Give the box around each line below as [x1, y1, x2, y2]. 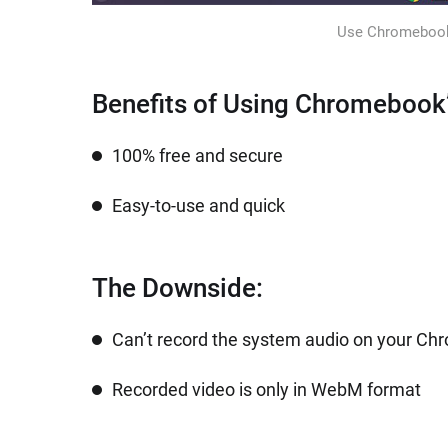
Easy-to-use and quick [112, 195, 285, 216]
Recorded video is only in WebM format [112, 379, 421, 400]
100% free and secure [112, 145, 283, 166]
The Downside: [92, 273, 263, 303]
